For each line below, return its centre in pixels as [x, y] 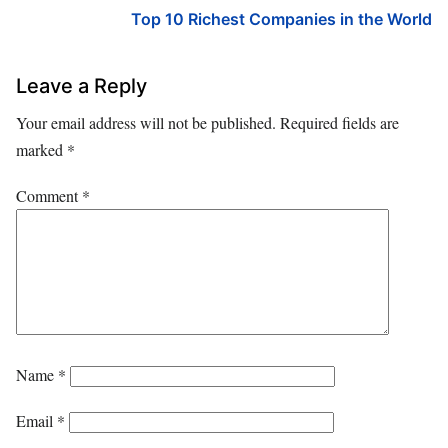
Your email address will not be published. [146, 122]
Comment [49, 195]
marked [41, 149]
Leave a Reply [81, 85]
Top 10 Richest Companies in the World [281, 18]
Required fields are [339, 122]
